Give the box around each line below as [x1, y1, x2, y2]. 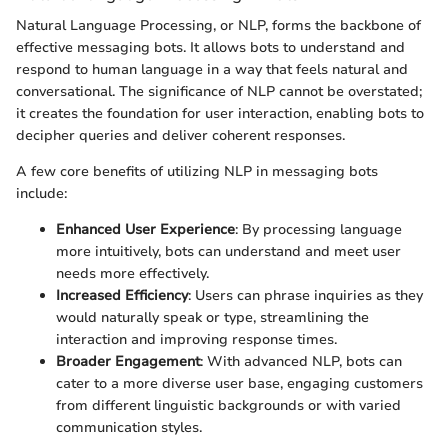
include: [16, 184, 67, 204]
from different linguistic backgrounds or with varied [56, 396, 401, 416]
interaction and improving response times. [56, 330, 337, 350]
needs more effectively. [56, 264, 209, 284]
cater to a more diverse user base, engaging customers [56, 374, 423, 394]
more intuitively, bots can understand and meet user [56, 242, 401, 262]
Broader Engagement [56, 352, 200, 372]
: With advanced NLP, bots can [200, 352, 402, 372]
